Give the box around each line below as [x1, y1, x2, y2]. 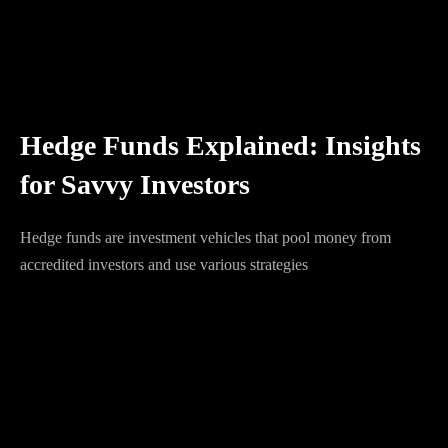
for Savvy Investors [20, 169, 250, 200]
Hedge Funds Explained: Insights [20, 130, 421, 161]
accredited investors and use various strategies [20, 256, 308, 273]
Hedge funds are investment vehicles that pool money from [20, 229, 391, 246]
